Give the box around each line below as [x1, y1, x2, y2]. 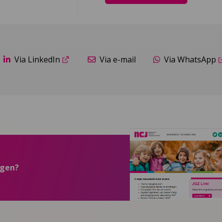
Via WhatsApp [164, 54, 216, 65]
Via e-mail [99, 54, 136, 65]
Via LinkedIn [14, 54, 60, 65]
